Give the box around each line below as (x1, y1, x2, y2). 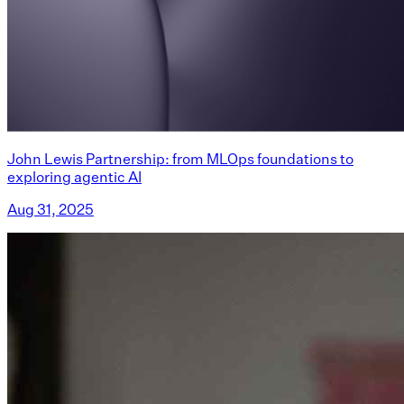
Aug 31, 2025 (7, 199, 94, 218)
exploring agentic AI (7, 167, 142, 186)
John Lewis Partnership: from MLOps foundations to (7, 149, 353, 168)
